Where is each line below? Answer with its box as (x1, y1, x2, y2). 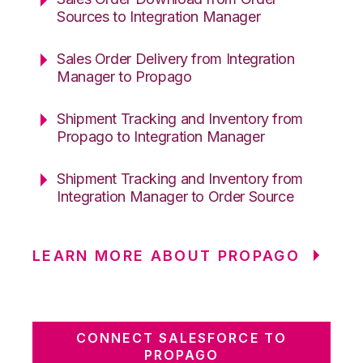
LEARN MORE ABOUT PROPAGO (32, 246, 301, 264)
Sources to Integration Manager (57, 7, 261, 25)
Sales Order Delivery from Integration (57, 49, 295, 67)
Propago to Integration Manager (57, 127, 265, 145)
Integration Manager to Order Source (57, 187, 294, 205)
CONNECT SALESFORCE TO (76, 329, 287, 346)
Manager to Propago (57, 67, 192, 85)
